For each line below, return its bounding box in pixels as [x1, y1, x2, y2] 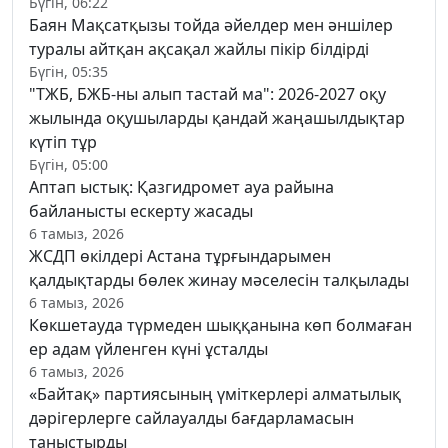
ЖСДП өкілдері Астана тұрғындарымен [29, 244, 331, 267]
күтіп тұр [29, 130, 97, 153]
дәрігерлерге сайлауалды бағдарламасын [29, 406, 354, 429]
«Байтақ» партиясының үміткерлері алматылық [29, 382, 401, 405]
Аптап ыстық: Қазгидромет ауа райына [29, 175, 334, 198]
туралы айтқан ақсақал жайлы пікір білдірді [29, 37, 369, 60]
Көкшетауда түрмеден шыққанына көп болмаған [29, 313, 412, 336]
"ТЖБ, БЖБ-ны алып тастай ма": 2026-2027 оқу [29, 82, 386, 105]
